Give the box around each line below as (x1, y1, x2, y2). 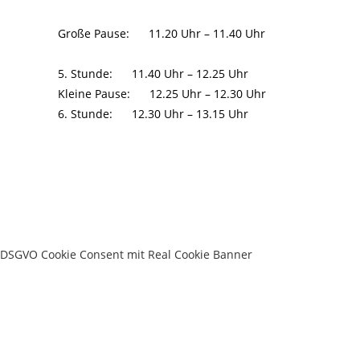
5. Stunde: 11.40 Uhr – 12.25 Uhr (58, 66, 248, 81)
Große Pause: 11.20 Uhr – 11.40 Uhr (58, 26, 265, 41)
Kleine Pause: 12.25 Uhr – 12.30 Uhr (58, 86, 266, 101)
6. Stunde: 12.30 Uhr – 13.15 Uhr (58, 106, 248, 121)
